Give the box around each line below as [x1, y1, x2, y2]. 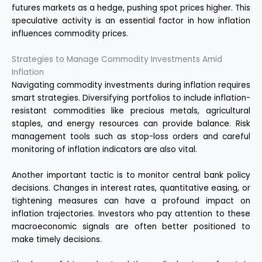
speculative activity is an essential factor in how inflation [12, 15, 250, 26]
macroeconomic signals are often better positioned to [12, 220, 250, 232]
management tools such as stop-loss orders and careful [12, 130, 250, 142]
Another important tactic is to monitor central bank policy [12, 169, 250, 181]
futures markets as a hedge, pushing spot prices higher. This [12, 2, 250, 13]
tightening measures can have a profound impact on [12, 195, 250, 206]
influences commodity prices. [12, 27, 128, 39]
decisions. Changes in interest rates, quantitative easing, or [12, 182, 250, 194]
